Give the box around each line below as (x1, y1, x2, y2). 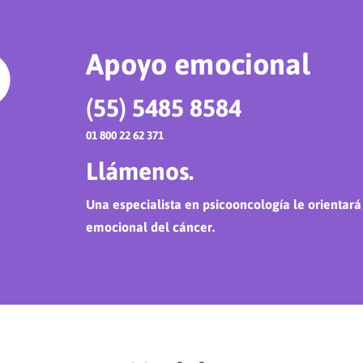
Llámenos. (85, 156, 194, 185)
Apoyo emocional (85, 46, 310, 81)
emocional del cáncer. (85, 219, 215, 234)
